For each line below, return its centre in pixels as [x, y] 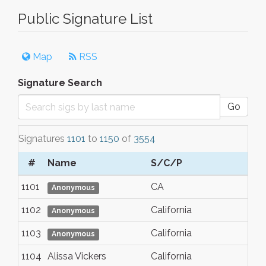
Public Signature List [85, 19]
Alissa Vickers [77, 256]
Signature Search [60, 83]
